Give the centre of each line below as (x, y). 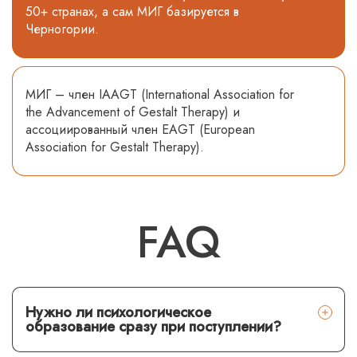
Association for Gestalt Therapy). (115, 147)
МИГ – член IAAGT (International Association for (160, 94)
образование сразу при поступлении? (153, 326)
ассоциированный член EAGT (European (140, 129)
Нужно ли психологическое (118, 312)
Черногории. (62, 29)
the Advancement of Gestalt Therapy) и (133, 112)
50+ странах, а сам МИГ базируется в (132, 11)
